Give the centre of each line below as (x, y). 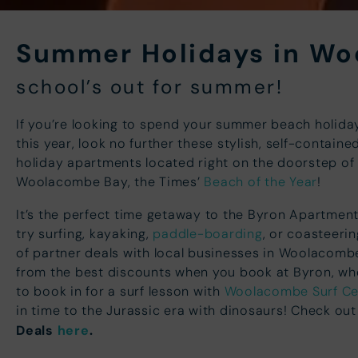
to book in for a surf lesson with (120, 290)
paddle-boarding (208, 233)
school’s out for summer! (149, 87)
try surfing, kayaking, (85, 233)
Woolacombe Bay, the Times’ (110, 182)
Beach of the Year (261, 182)
